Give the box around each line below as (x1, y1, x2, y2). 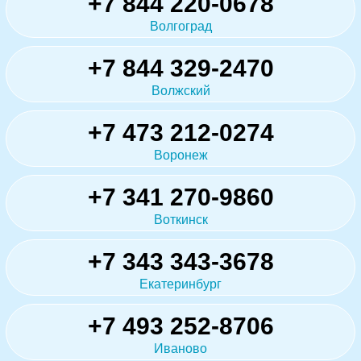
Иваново (154, 342, 207, 356)
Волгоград (149, 19, 212, 34)
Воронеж (153, 148, 208, 163)
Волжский (151, 84, 210, 98)
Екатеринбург (139, 277, 222, 292)
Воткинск (153, 213, 208, 227)
